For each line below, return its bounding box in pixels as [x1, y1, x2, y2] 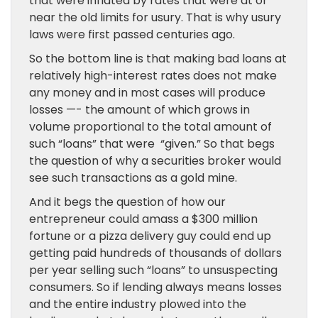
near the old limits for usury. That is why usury [29, 9, 281, 26]
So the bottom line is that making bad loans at [29, 50, 287, 67]
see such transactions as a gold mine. [29, 170, 237, 186]
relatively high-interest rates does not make [29, 67, 277, 84]
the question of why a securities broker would [29, 153, 281, 169]
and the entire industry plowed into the [29, 296, 246, 312]
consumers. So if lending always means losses [29, 279, 282, 295]
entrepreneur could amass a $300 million [29, 211, 258, 227]
